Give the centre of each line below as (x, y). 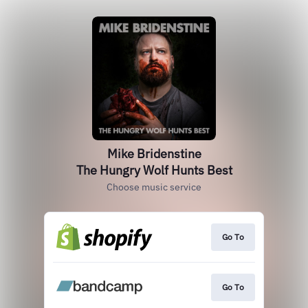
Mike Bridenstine (154, 154)
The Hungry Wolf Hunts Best (154, 170)
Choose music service (154, 187)
